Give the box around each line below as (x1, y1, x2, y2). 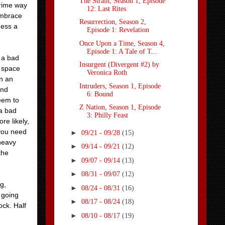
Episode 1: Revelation (86, 26, 149, 34)
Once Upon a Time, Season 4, (79, 39, 165, 47)
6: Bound (86, 90, 113, 98)
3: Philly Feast (86, 111, 128, 120)
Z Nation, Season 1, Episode (79, 103, 161, 111)
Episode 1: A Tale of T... (86, 47, 157, 55)
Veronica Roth (86, 69, 127, 77)
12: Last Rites (86, 5, 126, 13)
